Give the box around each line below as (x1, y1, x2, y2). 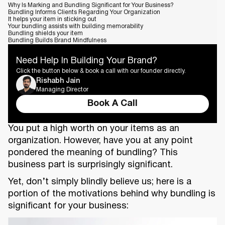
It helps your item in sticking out (8, 17, 96, 22)
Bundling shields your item (8, 31, 83, 36)
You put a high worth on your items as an (8, 125, 179, 133)
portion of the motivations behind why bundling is (8, 190, 215, 198)
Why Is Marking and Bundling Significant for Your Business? (8, 3, 174, 8)
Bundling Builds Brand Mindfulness (8, 38, 106, 43)
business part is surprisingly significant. (8, 161, 173, 169)
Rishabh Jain (36, 77, 80, 84)
